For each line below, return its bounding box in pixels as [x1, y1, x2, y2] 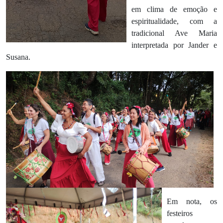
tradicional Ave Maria [131, 28, 217, 37]
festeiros [167, 209, 193, 218]
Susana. [6, 52, 30, 61]
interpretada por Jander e [131, 40, 217, 49]
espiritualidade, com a [131, 16, 217, 25]
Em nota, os [167, 197, 217, 206]
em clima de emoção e [131, 4, 217, 13]
